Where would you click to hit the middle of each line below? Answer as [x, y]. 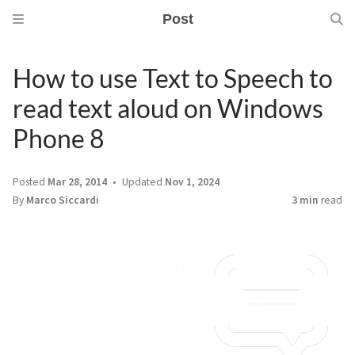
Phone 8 [59, 138]
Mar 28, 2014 [77, 182]
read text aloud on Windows [168, 108]
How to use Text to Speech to [173, 78]
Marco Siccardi [63, 200]
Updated [142, 182]
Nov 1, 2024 [192, 182]
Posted [30, 182]
